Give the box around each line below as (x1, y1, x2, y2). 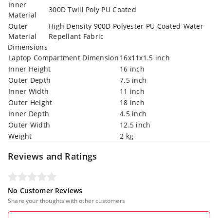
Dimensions (8, 42, 48, 52)
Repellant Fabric (49, 31, 104, 41)
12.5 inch (120, 120, 151, 129)
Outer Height (8, 97, 53, 107)
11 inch (120, 86, 145, 96)
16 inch (120, 64, 145, 73)
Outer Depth (8, 75, 51, 85)
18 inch (120, 97, 145, 107)
